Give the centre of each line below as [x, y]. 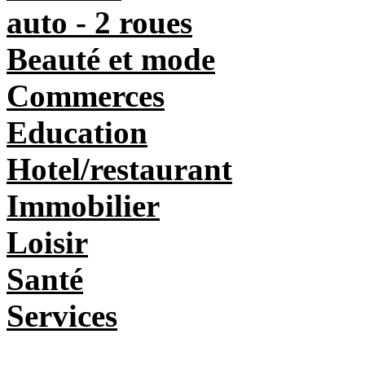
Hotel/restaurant [119, 169]
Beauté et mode [111, 59]
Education [77, 132]
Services [62, 315]
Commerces [86, 95]
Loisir [47, 242]
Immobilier [83, 205]
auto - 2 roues [99, 22]
